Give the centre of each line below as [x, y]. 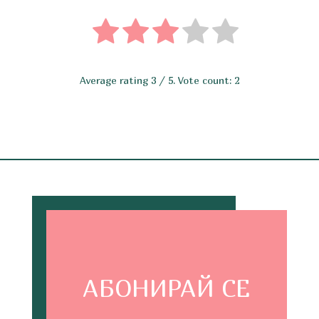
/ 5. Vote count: [195, 80]
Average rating [115, 80]
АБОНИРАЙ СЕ [167, 288]
